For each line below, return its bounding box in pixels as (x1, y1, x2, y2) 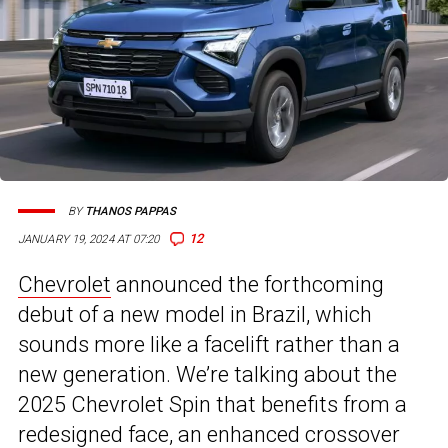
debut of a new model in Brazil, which (18, 302, 372, 328)
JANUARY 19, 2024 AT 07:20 (18, 232, 160, 247)
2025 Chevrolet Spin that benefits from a (18, 392, 407, 418)
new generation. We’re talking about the (18, 362, 397, 388)
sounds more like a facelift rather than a (18, 332, 400, 358)
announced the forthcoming (111, 272, 384, 298)
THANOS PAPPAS (85, 204, 176, 218)
